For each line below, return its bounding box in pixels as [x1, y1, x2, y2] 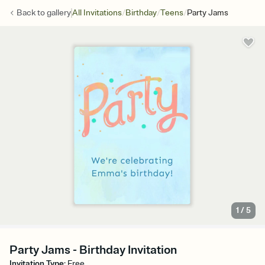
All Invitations [72, 8, 122, 18]
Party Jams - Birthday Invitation [9, 243, 177, 258]
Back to [17, 8, 47, 18]
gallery [47, 8, 71, 18]
